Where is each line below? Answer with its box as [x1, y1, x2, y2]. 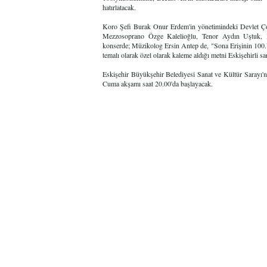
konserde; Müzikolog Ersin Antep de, [103, 41, 211, 50]
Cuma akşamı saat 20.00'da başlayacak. [103, 79, 213, 88]
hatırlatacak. [103, 2, 136, 12]
